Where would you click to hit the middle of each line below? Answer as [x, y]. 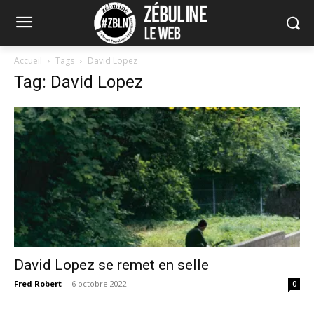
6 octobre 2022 [99, 284]
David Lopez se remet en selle [111, 265]
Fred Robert [38, 284]
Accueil [28, 60]
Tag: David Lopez [78, 82]
